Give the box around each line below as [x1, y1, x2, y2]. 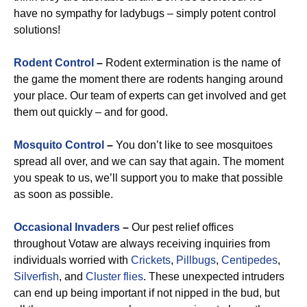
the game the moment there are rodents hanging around [14, 73, 283, 85]
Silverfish [14, 271, 59, 282]
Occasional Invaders [14, 221, 120, 233]
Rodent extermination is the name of [103, 57, 280, 69]
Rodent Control [14, 57, 94, 69]
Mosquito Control [14, 139, 104, 151]
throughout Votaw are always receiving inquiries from [14, 238, 270, 249]
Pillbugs [176, 254, 216, 266]
